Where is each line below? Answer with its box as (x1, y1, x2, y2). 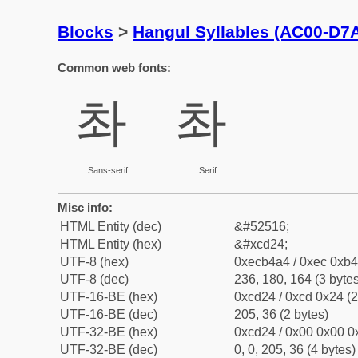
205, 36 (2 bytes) (234, 308, 328, 321)
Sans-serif (87, 165, 128, 175)
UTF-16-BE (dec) (60, 308, 157, 321)
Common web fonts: (58, 61, 171, 74)
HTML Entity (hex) (60, 237, 161, 251)
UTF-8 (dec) (60, 272, 129, 286)
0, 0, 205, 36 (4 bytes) (234, 343, 356, 356)
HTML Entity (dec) (60, 220, 161, 233)
